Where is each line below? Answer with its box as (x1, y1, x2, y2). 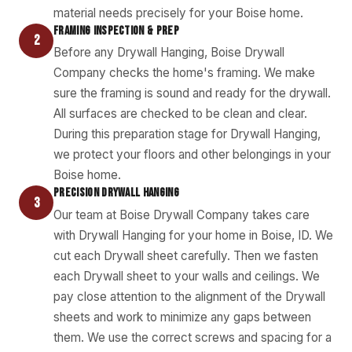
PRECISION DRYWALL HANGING (53, 185, 179, 201)
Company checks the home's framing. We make (53, 65, 315, 81)
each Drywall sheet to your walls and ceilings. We (53, 268, 320, 284)
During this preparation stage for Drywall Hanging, (53, 126, 321, 142)
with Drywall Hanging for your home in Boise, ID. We (53, 227, 333, 243)
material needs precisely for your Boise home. (53, 5, 303, 20)
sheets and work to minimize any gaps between (53, 309, 311, 324)
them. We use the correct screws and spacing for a (53, 329, 332, 345)
